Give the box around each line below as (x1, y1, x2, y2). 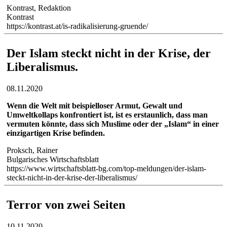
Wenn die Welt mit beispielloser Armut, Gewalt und (7, 101, 182, 110)
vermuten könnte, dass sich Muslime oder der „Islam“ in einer (7, 120, 219, 129)
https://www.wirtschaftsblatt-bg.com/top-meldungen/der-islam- (7, 164, 206, 173)
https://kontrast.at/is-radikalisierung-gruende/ (7, 22, 148, 31)
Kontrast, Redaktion (7, 4, 71, 13)
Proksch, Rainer (7, 146, 58, 155)
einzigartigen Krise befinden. (7, 129, 105, 138)
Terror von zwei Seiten (7, 198, 125, 212)
